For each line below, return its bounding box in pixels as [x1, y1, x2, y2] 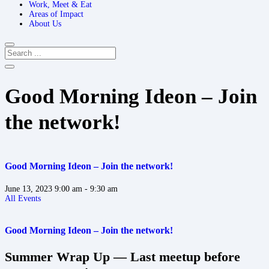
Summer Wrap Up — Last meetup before [5, 249, 240, 265]
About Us [29, 19, 61, 28]
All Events [5, 193, 41, 203]
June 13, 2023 [5, 184, 52, 193]
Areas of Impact [29, 10, 83, 19]
